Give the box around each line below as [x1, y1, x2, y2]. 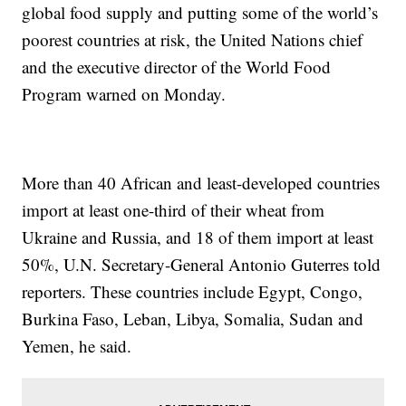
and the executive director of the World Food [22, 55, 332, 79]
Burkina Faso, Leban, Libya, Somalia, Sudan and [22, 307, 364, 331]
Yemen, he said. [22, 334, 132, 358]
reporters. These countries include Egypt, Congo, [22, 280, 363, 304]
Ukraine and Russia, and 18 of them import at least [22, 226, 374, 249]
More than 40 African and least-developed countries [22, 171, 381, 195]
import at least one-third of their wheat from [22, 198, 325, 222]
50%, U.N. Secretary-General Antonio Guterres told [22, 253, 382, 276]
